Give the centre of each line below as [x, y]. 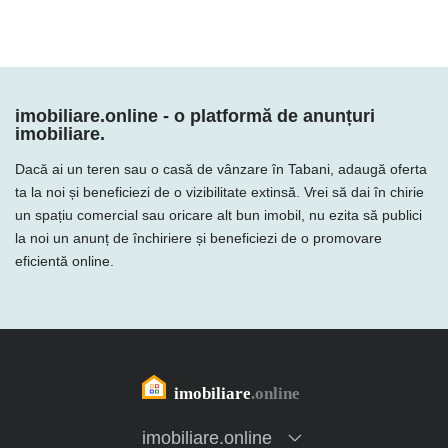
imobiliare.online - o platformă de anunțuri [195, 116]
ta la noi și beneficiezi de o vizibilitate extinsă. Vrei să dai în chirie [219, 192]
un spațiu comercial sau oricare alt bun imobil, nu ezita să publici [218, 215]
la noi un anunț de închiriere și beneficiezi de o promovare [198, 238]
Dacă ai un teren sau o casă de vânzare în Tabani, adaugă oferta [221, 169]
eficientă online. [64, 261]
